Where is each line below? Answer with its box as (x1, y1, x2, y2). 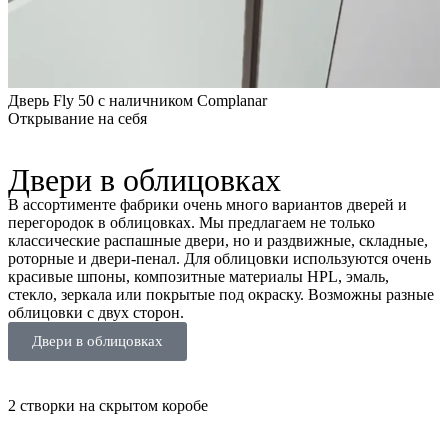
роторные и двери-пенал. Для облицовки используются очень (8, 250, 431, 268)
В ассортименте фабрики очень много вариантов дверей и (8, 196, 407, 214)
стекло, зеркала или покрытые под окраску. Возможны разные (8, 286, 434, 304)
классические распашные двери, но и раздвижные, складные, (8, 232, 428, 250)
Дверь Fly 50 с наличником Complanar (8, 92, 267, 110)
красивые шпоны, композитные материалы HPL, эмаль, (8, 268, 389, 286)
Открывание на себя (8, 110, 147, 128)
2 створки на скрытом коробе (8, 397, 208, 415)
